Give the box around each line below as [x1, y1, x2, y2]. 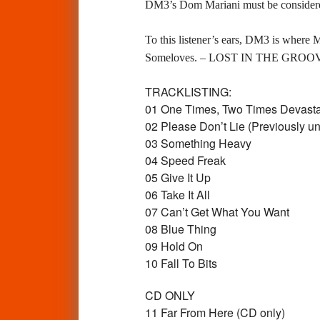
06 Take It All [144, 186, 210, 203]
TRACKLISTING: [144, 83, 231, 100]
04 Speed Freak [144, 151, 226, 169]
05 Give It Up [144, 169, 211, 186]
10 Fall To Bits [144, 254, 217, 271]
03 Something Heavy [144, 134, 251, 151]
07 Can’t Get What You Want [144, 203, 289, 220]
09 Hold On [144, 237, 203, 254]
